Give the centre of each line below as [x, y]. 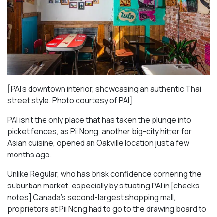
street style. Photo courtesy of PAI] [70, 101]
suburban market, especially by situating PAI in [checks [103, 186]
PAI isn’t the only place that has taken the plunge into [99, 120]
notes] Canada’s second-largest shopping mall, [92, 197]
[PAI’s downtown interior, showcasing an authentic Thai [104, 89]
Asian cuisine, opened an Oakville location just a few [98, 143]
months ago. [30, 155]
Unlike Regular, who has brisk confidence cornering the [104, 174]
